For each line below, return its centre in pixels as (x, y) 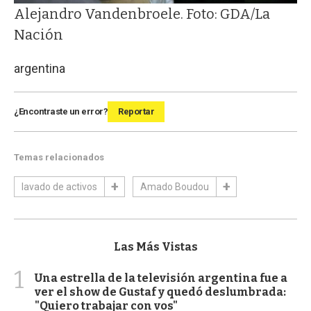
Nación (39, 35)
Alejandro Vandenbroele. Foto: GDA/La (142, 14)
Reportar (136, 112)
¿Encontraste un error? (61, 112)
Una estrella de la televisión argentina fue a (161, 278)
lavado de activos (59, 187)
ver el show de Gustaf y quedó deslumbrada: (160, 292)
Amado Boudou (175, 187)
